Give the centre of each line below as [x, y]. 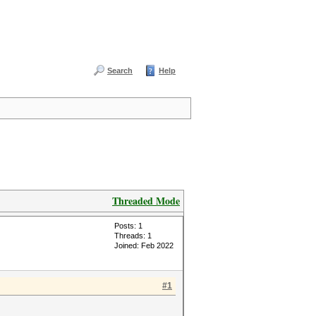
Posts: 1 [128, 226]
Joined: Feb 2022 [144, 245]
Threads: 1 [133, 236]
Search [120, 71]
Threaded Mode [146, 201]
